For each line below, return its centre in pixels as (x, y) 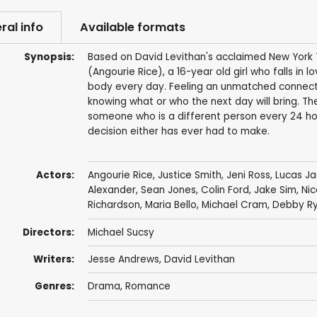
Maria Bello (171, 205)
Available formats (132, 27)
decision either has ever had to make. (178, 132)
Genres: (54, 287)
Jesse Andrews (123, 260)
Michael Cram (234, 205)
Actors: (55, 175)
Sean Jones (168, 190)
